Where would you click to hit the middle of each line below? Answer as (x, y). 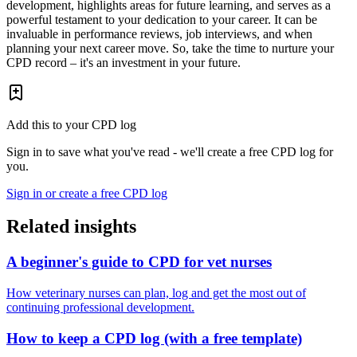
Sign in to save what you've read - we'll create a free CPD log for (170, 151)
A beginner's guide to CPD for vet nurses (139, 262)
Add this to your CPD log (71, 124)
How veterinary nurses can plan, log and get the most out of (156, 293)
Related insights (71, 227)
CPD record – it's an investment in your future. (124, 62)
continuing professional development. (100, 308)
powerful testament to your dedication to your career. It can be (162, 19)
